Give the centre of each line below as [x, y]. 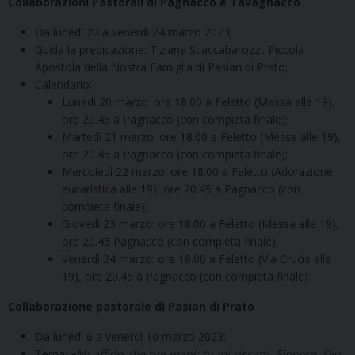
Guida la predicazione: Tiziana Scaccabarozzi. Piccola [170, 49]
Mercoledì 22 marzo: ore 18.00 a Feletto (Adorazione [197, 171]
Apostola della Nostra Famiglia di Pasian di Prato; [161, 67]
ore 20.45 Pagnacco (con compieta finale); [170, 241]
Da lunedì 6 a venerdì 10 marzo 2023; [130, 336]
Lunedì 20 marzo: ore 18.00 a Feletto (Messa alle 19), [198, 101]
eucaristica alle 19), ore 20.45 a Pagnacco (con [181, 189]
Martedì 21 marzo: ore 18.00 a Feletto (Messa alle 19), [201, 136]
